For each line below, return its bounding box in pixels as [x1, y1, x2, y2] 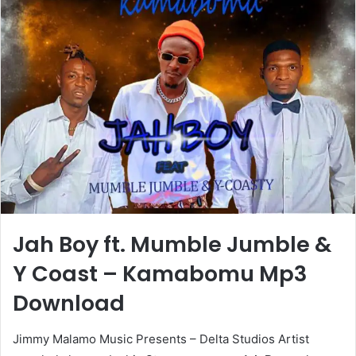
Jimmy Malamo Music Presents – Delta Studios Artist [13, 331, 309, 346]
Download [13, 288, 125, 319]
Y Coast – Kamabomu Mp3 [13, 259, 307, 289]
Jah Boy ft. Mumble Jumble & [13, 230, 331, 260]
